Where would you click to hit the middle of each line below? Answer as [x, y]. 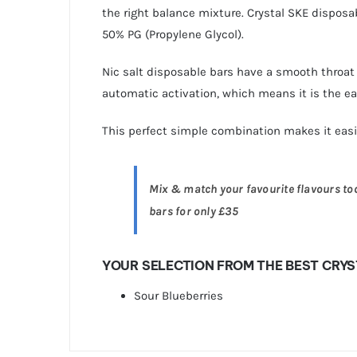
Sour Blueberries [178, 296]
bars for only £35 [193, 212]
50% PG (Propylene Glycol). [173, 35]
